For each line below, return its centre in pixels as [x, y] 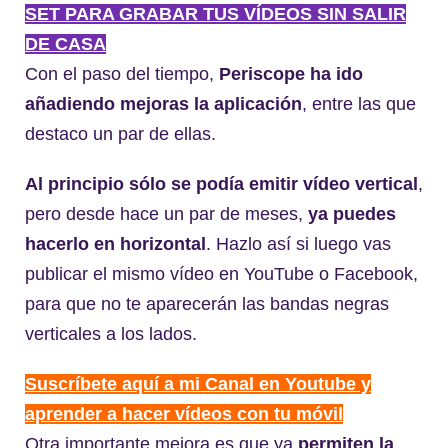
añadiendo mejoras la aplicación [163, 103]
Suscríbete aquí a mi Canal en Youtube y [198, 383]
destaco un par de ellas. [120, 133]
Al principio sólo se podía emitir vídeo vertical [221, 183]
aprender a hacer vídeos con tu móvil [184, 413]
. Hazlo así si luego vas [298, 243]
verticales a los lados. [111, 333]
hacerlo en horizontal [115, 243]
